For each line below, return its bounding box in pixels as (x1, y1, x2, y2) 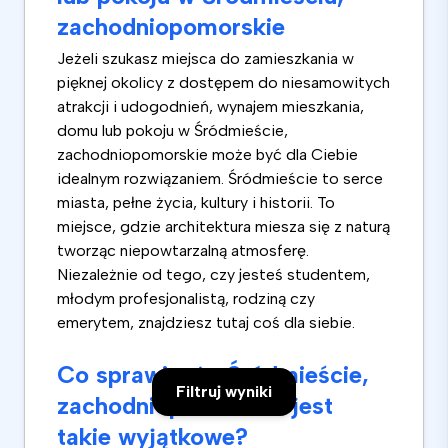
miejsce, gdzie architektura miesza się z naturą (57, 217, 390, 237)
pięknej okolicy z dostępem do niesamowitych (57, 73, 390, 93)
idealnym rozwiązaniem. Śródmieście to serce (57, 169, 383, 189)
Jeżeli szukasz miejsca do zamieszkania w (57, 49, 354, 69)
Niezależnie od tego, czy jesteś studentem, (57, 265, 370, 285)
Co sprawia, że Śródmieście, (57, 360, 369, 390)
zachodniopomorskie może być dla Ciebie (57, 145, 358, 165)
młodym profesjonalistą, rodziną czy (57, 289, 315, 309)
